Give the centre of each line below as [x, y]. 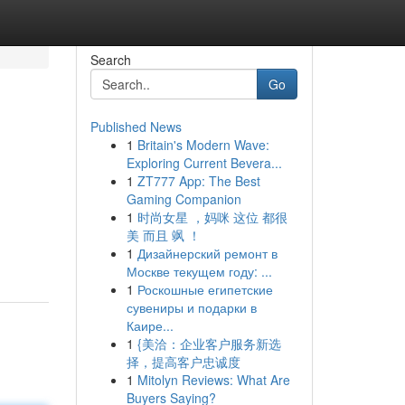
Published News [136, 127]
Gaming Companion [184, 199]
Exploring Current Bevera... [204, 163]
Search [110, 60]
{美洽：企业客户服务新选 [209, 344]
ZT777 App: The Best [198, 181]
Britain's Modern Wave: [203, 145]
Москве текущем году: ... [199, 271]
